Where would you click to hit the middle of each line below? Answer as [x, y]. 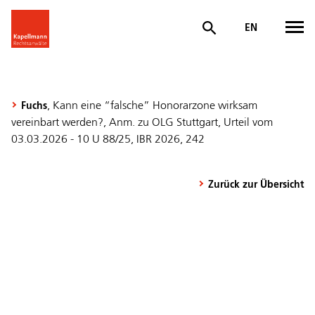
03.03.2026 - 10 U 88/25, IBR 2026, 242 [108, 140]
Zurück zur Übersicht [256, 185]
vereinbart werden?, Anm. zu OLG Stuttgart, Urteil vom [142, 123]
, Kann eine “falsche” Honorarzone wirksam [152, 106]
